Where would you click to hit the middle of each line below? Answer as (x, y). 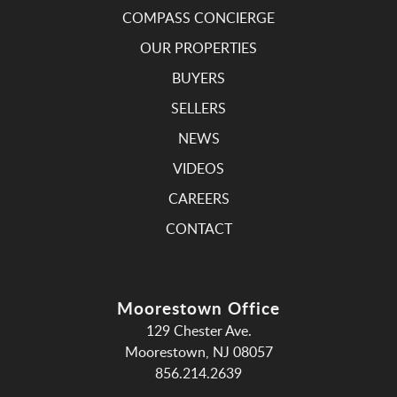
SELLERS (198, 109)
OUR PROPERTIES (198, 48)
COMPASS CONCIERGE (198, 18)
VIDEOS (198, 169)
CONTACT (198, 229)
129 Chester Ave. (198, 331)
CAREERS (198, 199)
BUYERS (198, 78)
